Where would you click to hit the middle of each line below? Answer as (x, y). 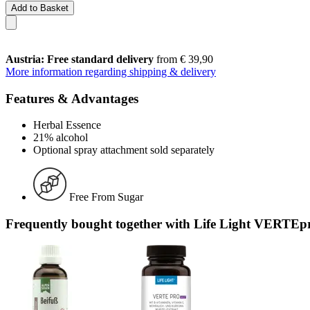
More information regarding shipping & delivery (111, 71)
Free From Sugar (106, 197)
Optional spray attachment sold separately (124, 150)
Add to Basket (40, 8)
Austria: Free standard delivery (80, 59)
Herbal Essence (67, 125)
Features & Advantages (72, 98)
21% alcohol (61, 138)
